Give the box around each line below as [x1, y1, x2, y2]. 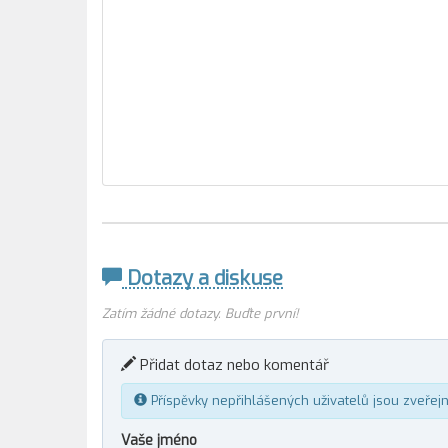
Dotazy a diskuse [122, 265, 283, 292]
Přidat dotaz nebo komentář [136, 355, 329, 375]
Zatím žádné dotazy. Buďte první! [102, 305, 298, 322]
